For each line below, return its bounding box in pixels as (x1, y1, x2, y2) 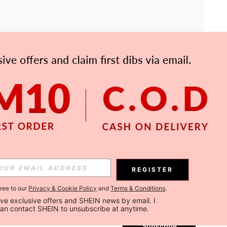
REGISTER (132, 166, 173, 173)
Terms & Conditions (110, 184, 165, 192)
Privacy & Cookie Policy (28, 184, 97, 192)
